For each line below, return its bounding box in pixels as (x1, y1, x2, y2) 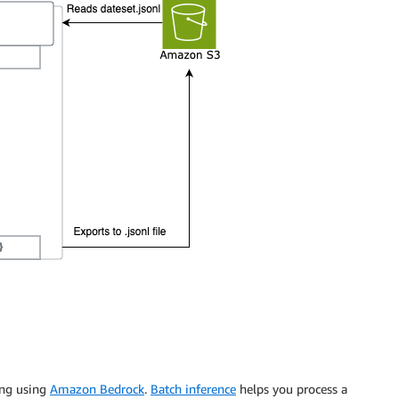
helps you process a (236, 380, 347, 396)
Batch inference (151, 380, 236, 396)
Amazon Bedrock (50, 380, 144, 396)
